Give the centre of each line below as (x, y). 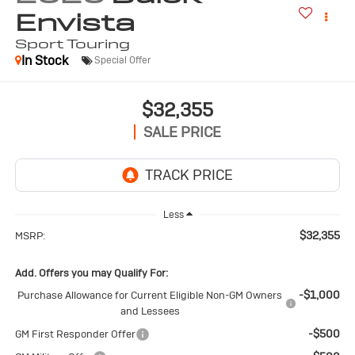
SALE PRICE (182, 132)
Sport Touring (72, 44)
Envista (74, 22)
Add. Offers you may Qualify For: (91, 273)
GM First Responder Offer (75, 334)
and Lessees (150, 311)
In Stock (44, 60)
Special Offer (122, 61)
